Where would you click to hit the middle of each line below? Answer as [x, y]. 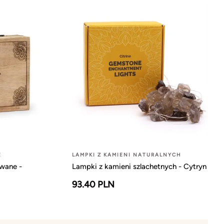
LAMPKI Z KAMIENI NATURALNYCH [127, 154]
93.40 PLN [93, 184]
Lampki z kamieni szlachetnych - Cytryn [139, 166]
